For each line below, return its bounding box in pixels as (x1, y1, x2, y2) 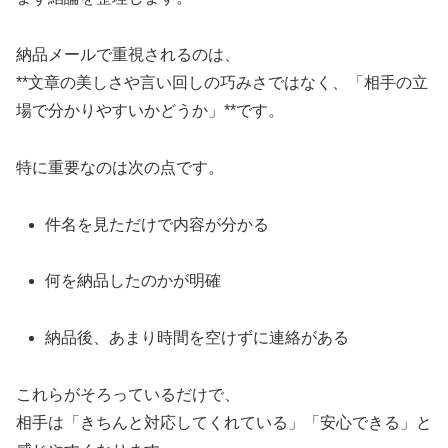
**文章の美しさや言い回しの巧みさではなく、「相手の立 (16, 73, 428, 91)
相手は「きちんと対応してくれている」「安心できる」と (16, 413, 432, 431)
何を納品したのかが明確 (45, 272, 222, 290)
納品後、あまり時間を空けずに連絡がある (45, 329, 350, 347)
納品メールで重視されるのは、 (16, 45, 240, 63)
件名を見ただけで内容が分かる (45, 215, 270, 233)
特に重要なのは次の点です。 (16, 158, 224, 176)
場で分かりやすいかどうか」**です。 (16, 101, 284, 119)
